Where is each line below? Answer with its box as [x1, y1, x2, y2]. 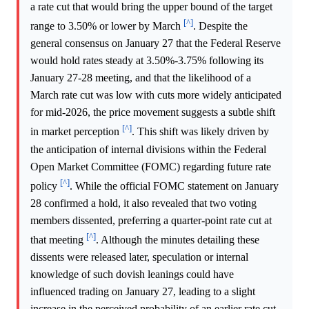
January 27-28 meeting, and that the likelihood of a [30, 72, 251, 84]
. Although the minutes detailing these [96, 234, 259, 246]
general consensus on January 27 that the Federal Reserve [30, 37, 281, 50]
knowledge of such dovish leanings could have [30, 268, 234, 281]
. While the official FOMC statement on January [70, 179, 279, 192]
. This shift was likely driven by [132, 126, 269, 138]
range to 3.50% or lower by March [30, 20, 183, 32]
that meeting [30, 234, 86, 246]
